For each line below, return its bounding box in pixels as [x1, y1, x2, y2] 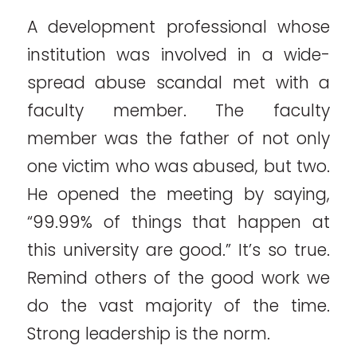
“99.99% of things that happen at [26, 210, 331, 234]
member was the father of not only [26, 127, 331, 151]
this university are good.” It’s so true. [26, 238, 331, 262]
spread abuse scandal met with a [26, 71, 331, 95]
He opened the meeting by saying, [26, 182, 331, 206]
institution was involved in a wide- [26, 43, 331, 67]
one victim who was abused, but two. [26, 155, 331, 178]
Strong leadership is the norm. [26, 322, 270, 346]
